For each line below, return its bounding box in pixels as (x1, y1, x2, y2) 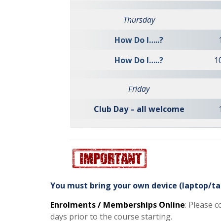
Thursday (123, 14, 155, 25)
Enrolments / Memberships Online (50, 199, 185, 210)
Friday (128, 83, 149, 94)
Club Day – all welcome (93, 104, 184, 114)
